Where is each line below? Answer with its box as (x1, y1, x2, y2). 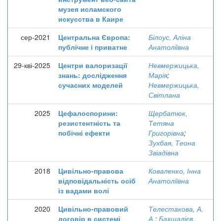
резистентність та (58, 118, 120, 128)
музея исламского (58, 4, 121, 14)
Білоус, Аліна (148, 32, 191, 42)
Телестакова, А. (148, 204, 203, 214)
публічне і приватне (58, 42, 127, 52)
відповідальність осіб (58, 176, 136, 185)
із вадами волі (58, 185, 109, 195)
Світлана (148, 90, 180, 100)
